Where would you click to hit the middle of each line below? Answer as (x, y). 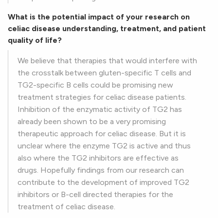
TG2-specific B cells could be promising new (95, 85)
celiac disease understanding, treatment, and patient (107, 29)
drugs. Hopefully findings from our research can (101, 170)
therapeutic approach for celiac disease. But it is (102, 134)
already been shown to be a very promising (92, 122)
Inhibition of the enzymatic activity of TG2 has (100, 109)
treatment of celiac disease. (66, 207)
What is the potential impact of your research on (99, 17)
